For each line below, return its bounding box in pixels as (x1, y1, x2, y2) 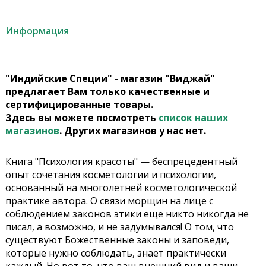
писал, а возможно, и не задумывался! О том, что (5, 220, 234, 234)
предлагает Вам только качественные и (5, 85, 210, 99)
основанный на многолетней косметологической (5, 181, 237, 195)
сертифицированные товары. (5, 98, 153, 112)
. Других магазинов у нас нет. (59, 124, 206, 138)
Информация (5, 24, 69, 38)
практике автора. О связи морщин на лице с (5, 194, 213, 208)
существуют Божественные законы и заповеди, (5, 233, 229, 247)
